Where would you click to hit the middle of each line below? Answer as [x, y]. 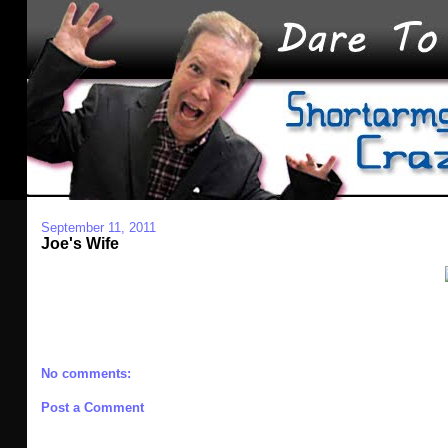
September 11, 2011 [98, 227]
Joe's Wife [79, 242]
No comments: [85, 373]
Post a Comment [92, 408]
